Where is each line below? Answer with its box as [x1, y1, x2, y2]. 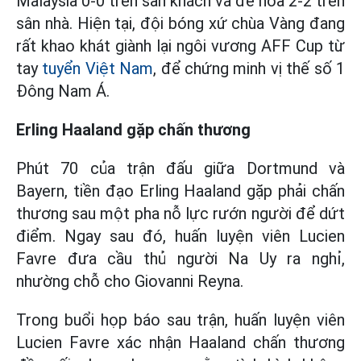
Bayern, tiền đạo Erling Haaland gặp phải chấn [16, 181, 345, 201]
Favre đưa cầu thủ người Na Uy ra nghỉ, [16, 249, 345, 268]
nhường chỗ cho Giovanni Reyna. [16, 272, 243, 291]
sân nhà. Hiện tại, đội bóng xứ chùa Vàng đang [16, 14, 345, 33]
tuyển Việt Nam [42, 59, 154, 78]
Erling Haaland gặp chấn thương [16, 120, 251, 139]
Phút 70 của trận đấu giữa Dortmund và [16, 159, 345, 178]
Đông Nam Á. [16, 81, 110, 101]
